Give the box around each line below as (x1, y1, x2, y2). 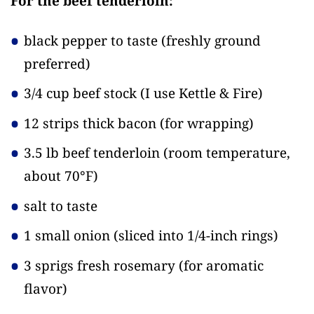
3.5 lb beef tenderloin (24, 144, 163, 163)
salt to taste (24, 196, 97, 215)
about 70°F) (24, 167, 98, 186)
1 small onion (24, 226, 114, 245)
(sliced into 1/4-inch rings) (114, 226, 278, 245)
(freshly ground (161, 31, 261, 50)
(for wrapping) (160, 114, 254, 132)
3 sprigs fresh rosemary (24, 256, 179, 275)
